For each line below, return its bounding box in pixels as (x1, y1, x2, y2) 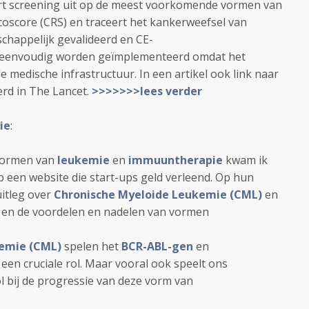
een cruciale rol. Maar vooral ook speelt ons (1, 256, 228, 271)
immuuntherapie (128, 152, 223, 168)
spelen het (61, 239, 121, 254)
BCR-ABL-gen (121, 239, 193, 254)
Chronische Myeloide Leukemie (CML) (54, 187, 262, 202)
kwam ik (226, 152, 268, 168)
